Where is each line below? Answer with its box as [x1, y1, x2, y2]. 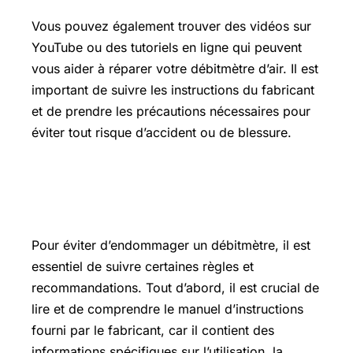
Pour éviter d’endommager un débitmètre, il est [32, 236, 310, 253]
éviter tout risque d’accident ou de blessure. [32, 124, 292, 140]
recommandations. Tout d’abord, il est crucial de [32, 279, 319, 295]
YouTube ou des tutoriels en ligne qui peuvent [32, 39, 302, 55]
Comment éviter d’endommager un [32, 171, 299, 196]
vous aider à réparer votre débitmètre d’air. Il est [32, 60, 318, 76]
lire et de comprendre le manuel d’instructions [32, 300, 303, 317]
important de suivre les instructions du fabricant [32, 81, 314, 98]
